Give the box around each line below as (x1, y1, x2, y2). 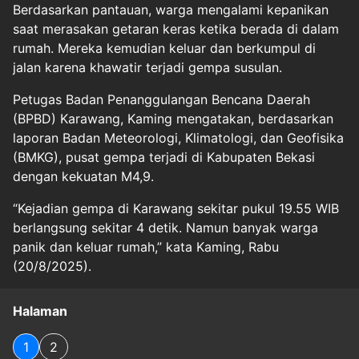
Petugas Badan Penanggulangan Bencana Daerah (13, 91, 310, 107)
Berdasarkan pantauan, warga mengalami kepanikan (13, 2, 329, 18)
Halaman (13, 303, 67, 319)
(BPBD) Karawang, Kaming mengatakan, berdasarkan (13, 111, 333, 127)
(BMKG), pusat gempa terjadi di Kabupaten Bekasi (13, 149, 315, 165)
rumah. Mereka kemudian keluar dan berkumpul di (13, 40, 316, 56)
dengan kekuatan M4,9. (13, 168, 154, 184)
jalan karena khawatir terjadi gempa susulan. (13, 59, 282, 75)
